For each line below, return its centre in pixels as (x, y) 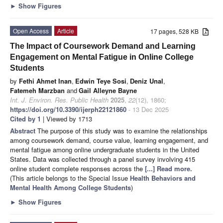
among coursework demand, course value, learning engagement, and (109, 140)
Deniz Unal (147, 81)
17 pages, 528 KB (177, 31)
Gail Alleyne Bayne (108, 90)
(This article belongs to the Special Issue (70, 178)
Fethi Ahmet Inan (45, 81)
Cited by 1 (25, 118)
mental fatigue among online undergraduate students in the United (105, 149)
